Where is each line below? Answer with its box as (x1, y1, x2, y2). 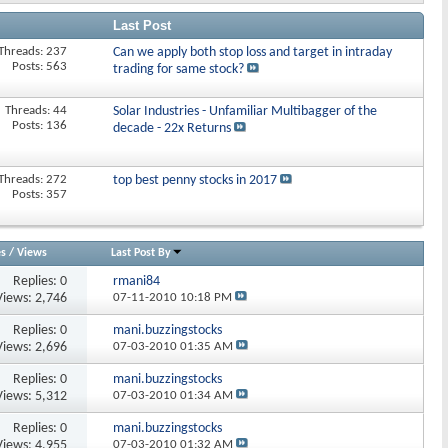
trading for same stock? (112, 62, 244, 77)
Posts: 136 (12, 119, 68, 132)
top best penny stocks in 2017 (112, 173, 277, 188)
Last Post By (111, 247, 172, 259)
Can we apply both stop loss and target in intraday (112, 45, 392, 60)
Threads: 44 (5, 104, 68, 117)
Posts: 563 (12, 60, 68, 73)
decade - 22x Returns (112, 121, 231, 136)
